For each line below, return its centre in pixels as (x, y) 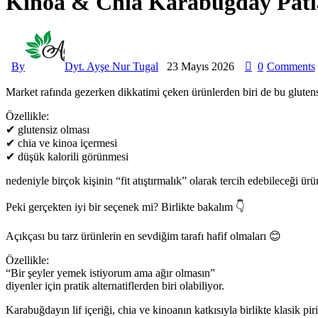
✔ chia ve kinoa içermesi (61, 143)
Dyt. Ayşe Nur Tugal (111, 67)
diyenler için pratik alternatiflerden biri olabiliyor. (115, 286)
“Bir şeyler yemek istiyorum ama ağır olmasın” (110, 273)
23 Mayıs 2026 (201, 67)
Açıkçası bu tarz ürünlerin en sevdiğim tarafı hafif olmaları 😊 (143, 236)
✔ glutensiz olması (48, 130)
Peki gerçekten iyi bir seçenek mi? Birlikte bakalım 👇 (125, 207)
